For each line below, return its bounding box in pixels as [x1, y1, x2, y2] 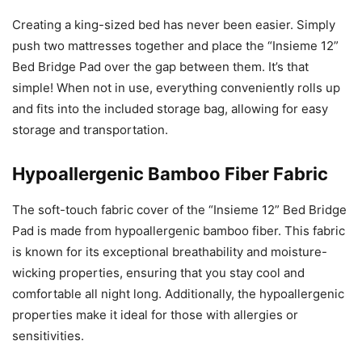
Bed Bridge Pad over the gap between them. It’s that [12, 59, 309, 75]
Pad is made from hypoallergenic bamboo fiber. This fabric [12, 223, 345, 239]
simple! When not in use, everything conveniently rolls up [12, 80, 340, 96]
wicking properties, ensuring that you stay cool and [12, 265, 305, 281]
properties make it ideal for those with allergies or [12, 307, 298, 323]
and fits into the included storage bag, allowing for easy [12, 101, 328, 117]
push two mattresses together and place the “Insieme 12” [12, 38, 339, 54]
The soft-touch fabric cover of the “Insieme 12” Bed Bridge [12, 202, 347, 218]
